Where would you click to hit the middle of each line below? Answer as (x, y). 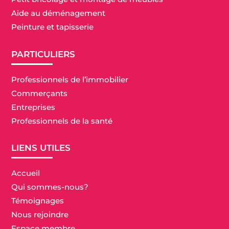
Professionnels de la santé (62, 121)
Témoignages (38, 201)
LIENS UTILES (41, 148)
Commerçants (40, 94)
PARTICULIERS (43, 54)
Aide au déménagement (59, 13)
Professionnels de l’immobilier (70, 80)
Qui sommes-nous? (50, 187)
